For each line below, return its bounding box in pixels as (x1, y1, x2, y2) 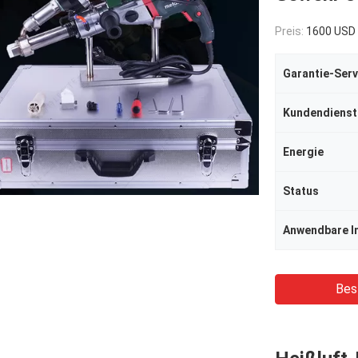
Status (283, 185, 319, 197)
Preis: (275, 25, 306, 38)
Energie (283, 145, 324, 158)
